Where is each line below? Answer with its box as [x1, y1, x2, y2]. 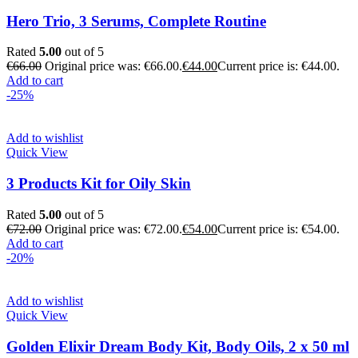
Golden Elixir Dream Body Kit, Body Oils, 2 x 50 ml [6, 337, 349, 355]
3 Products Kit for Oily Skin [6, 175, 191, 193]
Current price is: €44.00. [217, 59, 340, 74]
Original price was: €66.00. [45, 59, 182, 74]
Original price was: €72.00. [45, 221, 182, 236]
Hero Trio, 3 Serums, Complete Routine [6, 12, 266, 30]
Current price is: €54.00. [217, 221, 340, 236]
